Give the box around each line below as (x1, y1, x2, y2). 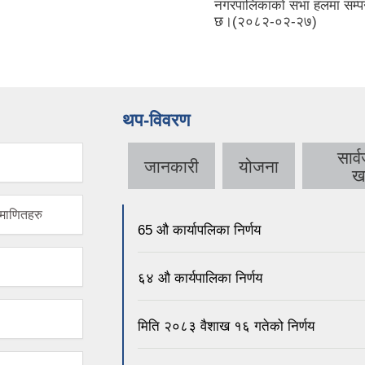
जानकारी (144, 157, 199, 177)
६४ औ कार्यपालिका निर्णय (138, 270, 262, 286)
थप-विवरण (122, 110, 190, 131)
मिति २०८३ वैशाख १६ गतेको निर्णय (138, 318, 314, 334)
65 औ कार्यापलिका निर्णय (138, 222, 261, 238)
